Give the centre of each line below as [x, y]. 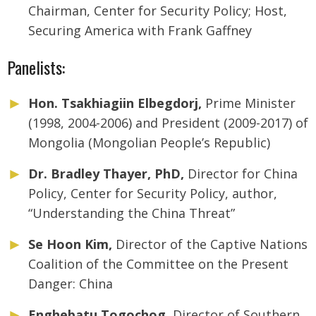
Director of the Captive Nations [210, 244]
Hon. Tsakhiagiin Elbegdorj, [115, 103]
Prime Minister [249, 103]
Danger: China [71, 284]
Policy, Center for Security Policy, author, [153, 194]
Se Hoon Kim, [70, 244]
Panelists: [36, 67]
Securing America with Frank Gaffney [140, 31]
